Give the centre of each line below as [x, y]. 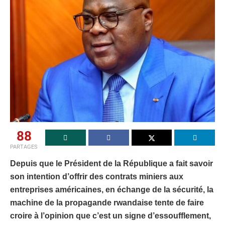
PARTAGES [24, 147]
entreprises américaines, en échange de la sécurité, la [112, 190]
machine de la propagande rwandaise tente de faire [107, 203]
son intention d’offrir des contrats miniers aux [97, 177]
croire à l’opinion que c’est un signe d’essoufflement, [110, 216]
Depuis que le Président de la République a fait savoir [111, 164]
